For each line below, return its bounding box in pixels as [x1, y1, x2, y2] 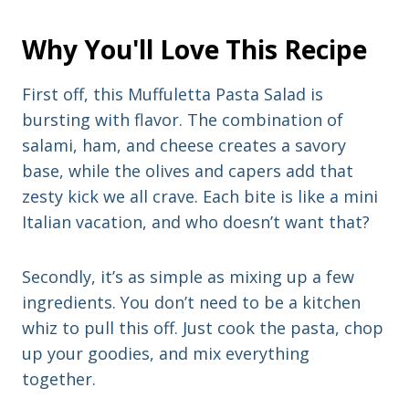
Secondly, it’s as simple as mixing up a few [22, 266, 354, 288]
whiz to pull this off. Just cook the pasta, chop [22, 317, 383, 340]
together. [22, 368, 96, 391]
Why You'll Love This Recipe [22, 32, 367, 68]
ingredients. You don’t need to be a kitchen [22, 291, 361, 314]
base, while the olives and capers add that [22, 160, 353, 183]
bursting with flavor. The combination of [22, 109, 343, 131]
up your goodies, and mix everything [22, 342, 309, 365]
